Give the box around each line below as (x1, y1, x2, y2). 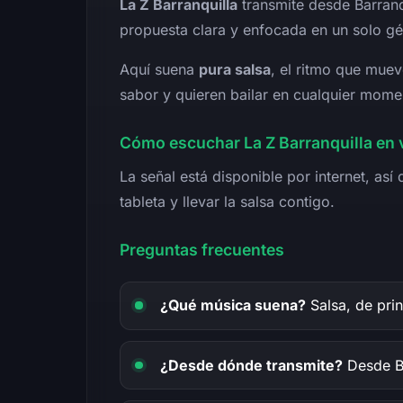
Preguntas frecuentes (120, 239, 284, 259)
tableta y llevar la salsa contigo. (120, 192, 335, 210)
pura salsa (199, 59, 271, 78)
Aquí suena (120, 59, 199, 78)
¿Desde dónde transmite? (160, 355, 343, 374)
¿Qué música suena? (160, 296, 306, 315)
